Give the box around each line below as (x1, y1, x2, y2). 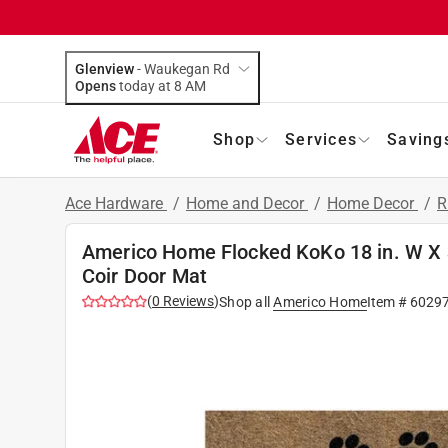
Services (285, 129, 357, 149)
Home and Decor (186, 193, 308, 213)
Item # (367, 293, 411, 310)
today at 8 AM (185, 77, 206, 94)
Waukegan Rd (144, 60, 230, 77)
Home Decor (327, 193, 418, 213)
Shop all (219, 293, 270, 310)
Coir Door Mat (82, 263, 207, 288)
